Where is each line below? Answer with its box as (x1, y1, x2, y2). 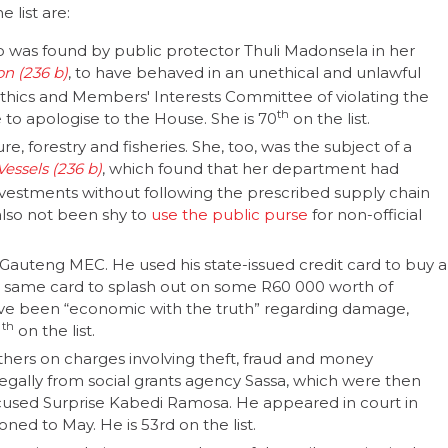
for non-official (308, 204, 422, 224)
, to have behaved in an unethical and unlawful (67, 62, 421, 82)
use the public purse (151, 204, 308, 224)
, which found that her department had (101, 158, 399, 178)
